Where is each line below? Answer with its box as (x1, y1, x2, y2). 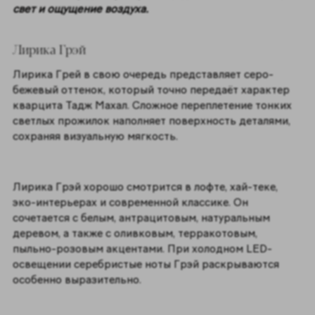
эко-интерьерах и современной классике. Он (12, 195, 248, 210)
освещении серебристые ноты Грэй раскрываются (12, 257, 279, 271)
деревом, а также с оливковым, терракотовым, (12, 226, 257, 240)
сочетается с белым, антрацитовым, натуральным (12, 211, 270, 225)
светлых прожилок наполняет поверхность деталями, (12, 113, 290, 127)
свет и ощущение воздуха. (12, 1, 148, 15)
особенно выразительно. (12, 273, 144, 287)
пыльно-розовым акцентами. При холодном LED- (12, 242, 272, 256)
